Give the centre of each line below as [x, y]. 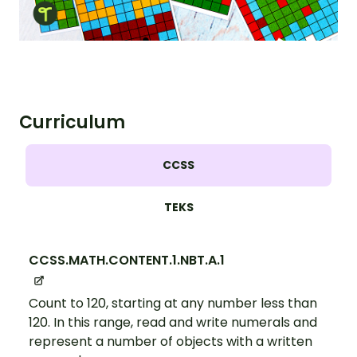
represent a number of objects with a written [171, 342]
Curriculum [72, 123]
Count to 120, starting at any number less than [173, 304]
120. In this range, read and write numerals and [173, 323]
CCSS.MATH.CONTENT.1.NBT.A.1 [127, 261]
